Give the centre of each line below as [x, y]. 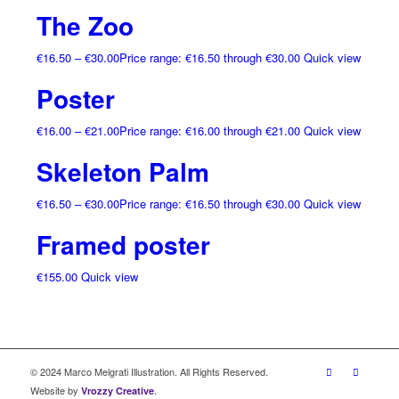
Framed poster [123, 245]
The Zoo [85, 26]
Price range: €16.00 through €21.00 [209, 131]
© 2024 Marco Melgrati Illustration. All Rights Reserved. [149, 372]
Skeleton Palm [122, 172]
